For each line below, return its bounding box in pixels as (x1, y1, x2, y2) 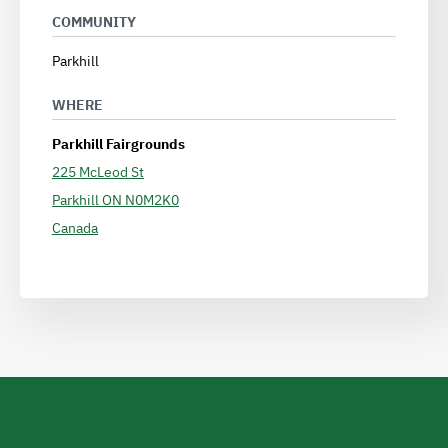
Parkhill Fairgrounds (52, 135, 185, 154)
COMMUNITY (52, 13, 136, 32)
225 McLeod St (52, 163, 144, 182)
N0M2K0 (125, 191, 179, 210)
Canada (52, 219, 98, 238)
